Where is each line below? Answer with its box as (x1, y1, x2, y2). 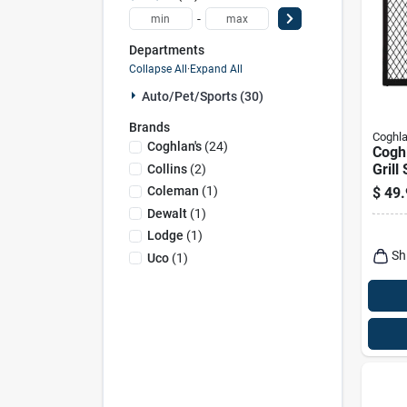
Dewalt (146, 205, 187, 221)
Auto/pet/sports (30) (141, 88, 263, 104)
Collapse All (128, 62, 187, 75)
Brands (128, 119, 170, 134)
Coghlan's (146, 139, 202, 154)
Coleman (146, 184, 199, 198)
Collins (146, 161, 187, 176)
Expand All (189, 62, 243, 75)
